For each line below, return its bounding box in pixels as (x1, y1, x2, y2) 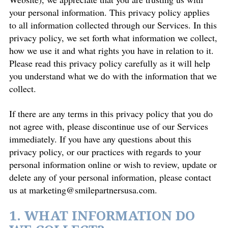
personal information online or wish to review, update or (9, 158, 217, 170)
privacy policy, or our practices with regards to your (9, 146, 201, 158)
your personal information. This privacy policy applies (9, 6, 210, 18)
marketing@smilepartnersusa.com (29, 184, 155, 196)
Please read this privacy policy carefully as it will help (9, 57, 210, 69)
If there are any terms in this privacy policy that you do (9, 107, 213, 120)
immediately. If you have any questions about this (9, 133, 191, 145)
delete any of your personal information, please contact (9, 171, 211, 183)
